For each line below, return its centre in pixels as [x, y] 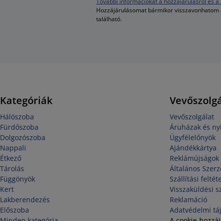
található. [109, 19]
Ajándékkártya [193, 148]
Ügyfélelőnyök [192, 137]
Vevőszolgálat [192, 117]
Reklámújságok [194, 158]
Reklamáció [188, 200]
